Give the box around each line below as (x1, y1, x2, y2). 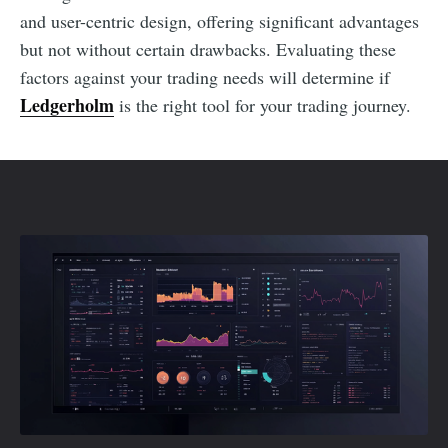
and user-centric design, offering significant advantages (20, 9, 419, 34)
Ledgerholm (20, 92, 114, 119)
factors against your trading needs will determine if (20, 65, 390, 90)
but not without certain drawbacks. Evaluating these (20, 37, 396, 62)
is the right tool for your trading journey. (114, 93, 411, 118)
